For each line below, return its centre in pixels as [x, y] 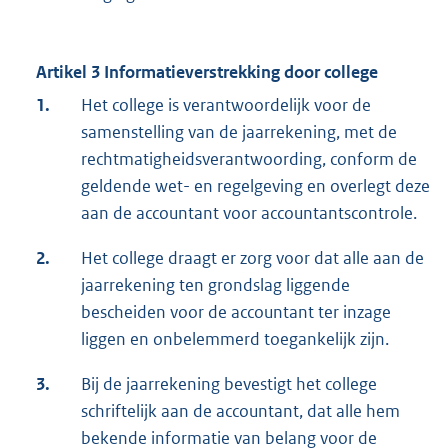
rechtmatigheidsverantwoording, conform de [249, 159]
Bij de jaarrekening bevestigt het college [229, 384]
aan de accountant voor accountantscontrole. [249, 213]
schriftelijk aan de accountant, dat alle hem [240, 411]
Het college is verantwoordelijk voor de [226, 105]
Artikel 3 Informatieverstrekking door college [207, 72]
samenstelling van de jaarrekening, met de [239, 132]
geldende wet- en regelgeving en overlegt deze [255, 186]
